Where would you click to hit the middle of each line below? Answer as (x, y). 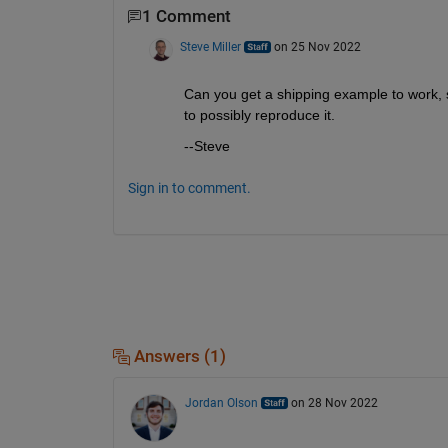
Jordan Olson (221, 402)
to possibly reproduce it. (259, 114)
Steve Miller (210, 46)
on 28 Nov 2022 (334, 402)
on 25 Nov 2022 (317, 46)
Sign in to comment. (189, 187)
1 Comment (186, 17)
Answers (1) (177, 356)
